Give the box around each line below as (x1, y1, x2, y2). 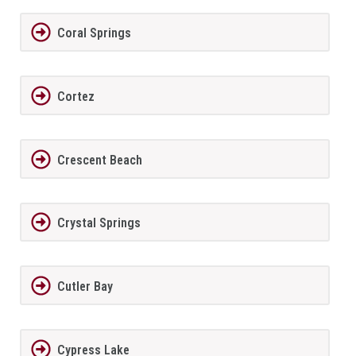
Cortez (56, 89, 95, 105)
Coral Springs (56, 25, 131, 41)
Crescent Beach (56, 152, 142, 168)
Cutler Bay (56, 279, 113, 295)
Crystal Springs (56, 215, 141, 231)
